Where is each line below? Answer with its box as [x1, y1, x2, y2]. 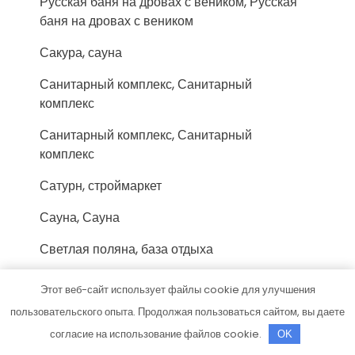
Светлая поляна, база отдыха [40, 240, 213, 258]
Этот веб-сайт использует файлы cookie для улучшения [40, 282, 315, 297]
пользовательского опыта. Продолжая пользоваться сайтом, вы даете [10, 304, 345, 319]
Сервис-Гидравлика [40, 335, 160, 353]
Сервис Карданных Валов [40, 303, 193, 322]
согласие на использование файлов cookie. [49, 326, 264, 342]
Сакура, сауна [40, 44, 122, 62]
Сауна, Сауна [40, 208, 120, 227]
